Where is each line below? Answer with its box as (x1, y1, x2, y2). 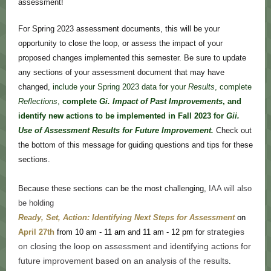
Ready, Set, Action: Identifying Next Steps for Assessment (18, 213, 237, 222)
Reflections (18, 97, 57, 106)
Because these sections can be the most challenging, (18, 184, 209, 193)
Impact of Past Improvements (113, 97, 223, 106)
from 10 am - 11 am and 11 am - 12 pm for (54, 227, 207, 237)
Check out (214, 126, 252, 135)
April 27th (18, 227, 54, 237)
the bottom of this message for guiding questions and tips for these (18, 140, 253, 149)
